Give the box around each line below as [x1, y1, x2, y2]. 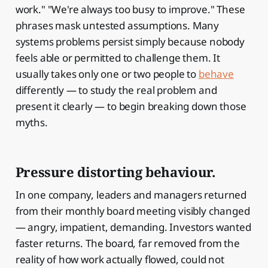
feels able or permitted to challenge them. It [15, 50, 221, 65]
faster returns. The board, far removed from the [15, 236, 240, 250]
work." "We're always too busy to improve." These [15, 2, 245, 16]
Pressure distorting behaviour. [15, 162, 216, 181]
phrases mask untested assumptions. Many [15, 18, 220, 32]
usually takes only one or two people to [15, 66, 199, 81]
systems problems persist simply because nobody [15, 34, 245, 48]
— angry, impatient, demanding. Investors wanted [15, 220, 251, 234]
